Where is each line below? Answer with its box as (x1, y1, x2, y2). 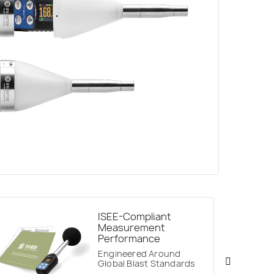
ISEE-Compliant (98, 210, 171, 224)
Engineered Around (98, 248, 181, 260)
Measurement (98, 221, 165, 235)
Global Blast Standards (98, 257, 196, 270)
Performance (98, 232, 160, 246)
